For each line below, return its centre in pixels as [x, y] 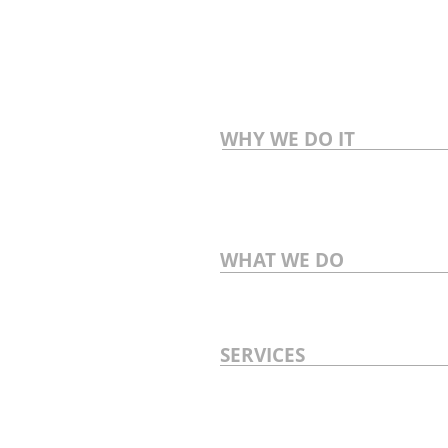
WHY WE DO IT [287, 139]
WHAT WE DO [282, 260]
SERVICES [262, 355]
